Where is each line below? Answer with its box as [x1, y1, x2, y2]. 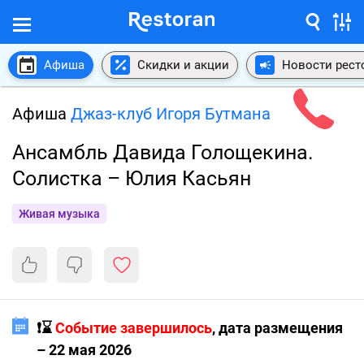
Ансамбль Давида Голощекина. [12, 141, 314, 164]
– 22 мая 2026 [37, 341, 132, 358]
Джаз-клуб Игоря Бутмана [71, 104, 271, 123]
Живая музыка [19, 207, 100, 220]
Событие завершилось [55, 319, 212, 336]
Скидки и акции [137, 57, 229, 72]
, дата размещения [212, 319, 343, 336]
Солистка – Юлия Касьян [12, 167, 251, 190]
